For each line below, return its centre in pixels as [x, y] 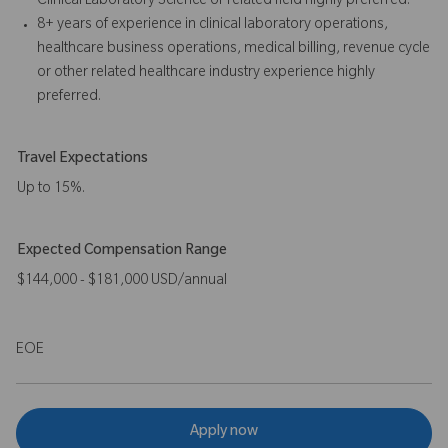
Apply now [224, 433]
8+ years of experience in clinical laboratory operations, [212, 25]
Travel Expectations [82, 159]
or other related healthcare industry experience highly [206, 73]
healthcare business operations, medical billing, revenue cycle [233, 49]
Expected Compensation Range [122, 251]
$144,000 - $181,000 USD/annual [123, 281]
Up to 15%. [52, 189]
